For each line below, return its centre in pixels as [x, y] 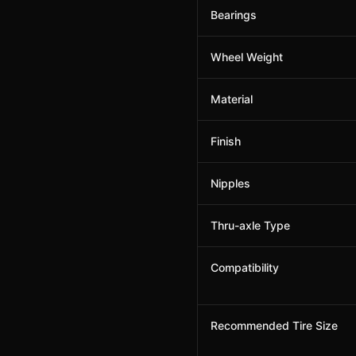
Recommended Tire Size [274, 325]
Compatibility [245, 267]
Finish [226, 141]
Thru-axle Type [250, 225]
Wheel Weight [247, 57]
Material [232, 99]
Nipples [230, 183]
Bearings [234, 15]
